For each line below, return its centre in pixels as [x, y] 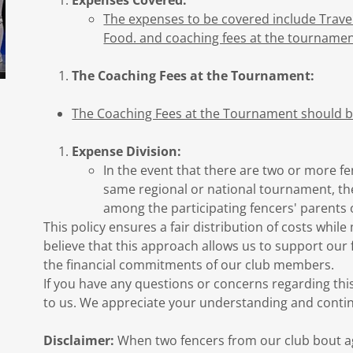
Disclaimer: [78, 340]
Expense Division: [127, 151]
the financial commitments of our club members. [188, 265]
